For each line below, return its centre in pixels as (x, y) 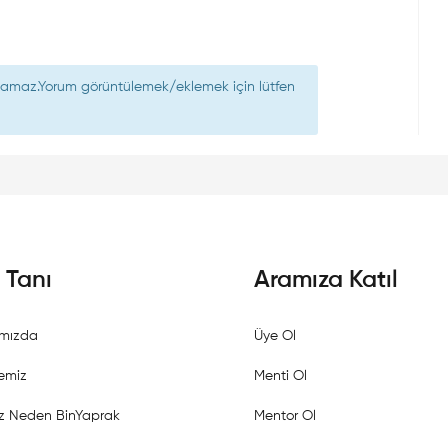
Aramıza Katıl (326, 279)
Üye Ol (275, 335)
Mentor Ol (285, 415)
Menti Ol (280, 375)
